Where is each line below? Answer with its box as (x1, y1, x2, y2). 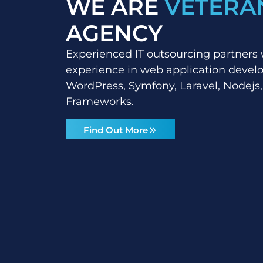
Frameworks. (66, 95, 134, 109)
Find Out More (83, 124, 148, 136)
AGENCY (66, 19, 163, 48)
